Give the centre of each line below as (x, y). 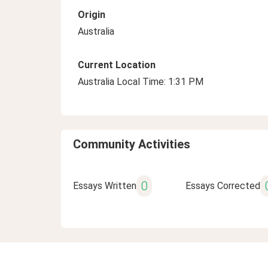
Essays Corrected (223, 186)
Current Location (117, 65)
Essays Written (105, 186)
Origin (92, 15)
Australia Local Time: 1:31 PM (141, 82)
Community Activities (132, 144)
